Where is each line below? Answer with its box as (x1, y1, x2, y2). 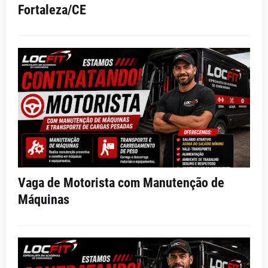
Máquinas (18, 192, 69, 207)
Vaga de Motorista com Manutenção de (18, 175, 224, 190)
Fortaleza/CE (18, 2, 86, 17)
